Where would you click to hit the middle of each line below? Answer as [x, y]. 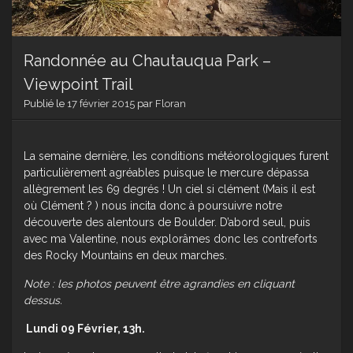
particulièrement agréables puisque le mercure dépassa [166, 173]
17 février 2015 [101, 104]
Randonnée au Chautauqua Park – [147, 61]
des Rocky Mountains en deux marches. [125, 256]
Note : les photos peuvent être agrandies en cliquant [159, 284]
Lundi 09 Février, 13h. [84, 329]
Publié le [45, 104]
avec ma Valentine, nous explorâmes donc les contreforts [171, 239]
